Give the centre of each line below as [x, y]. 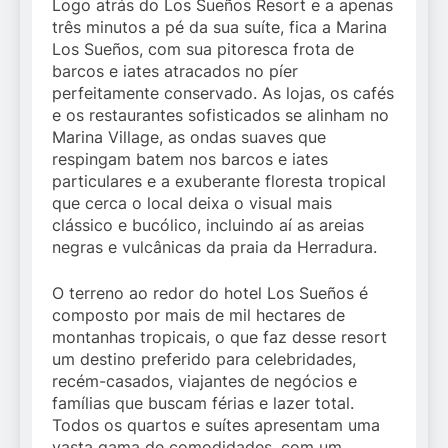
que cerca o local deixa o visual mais [192, 203]
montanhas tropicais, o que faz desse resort [219, 337]
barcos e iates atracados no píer [175, 71]
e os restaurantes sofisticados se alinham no [220, 115]
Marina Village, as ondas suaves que [189, 137]
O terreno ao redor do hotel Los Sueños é [210, 293]
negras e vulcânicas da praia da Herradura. [214, 247]
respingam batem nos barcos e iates [190, 159]
